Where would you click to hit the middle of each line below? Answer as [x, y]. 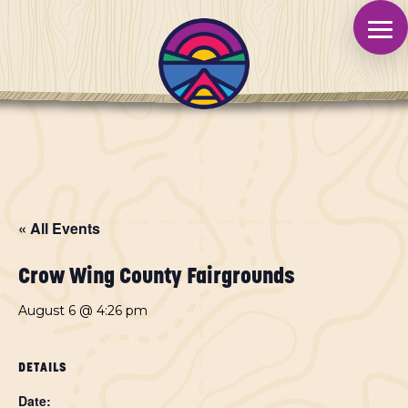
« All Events [59, 228]
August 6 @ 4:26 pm [83, 311]
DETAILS [43, 368]
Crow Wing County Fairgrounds [157, 277]
